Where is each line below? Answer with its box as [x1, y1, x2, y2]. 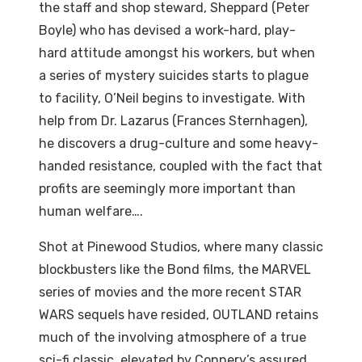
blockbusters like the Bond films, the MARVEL [39, 262, 311, 278]
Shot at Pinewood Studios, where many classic [39, 239, 323, 255]
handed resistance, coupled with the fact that [39, 158, 322, 175]
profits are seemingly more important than [39, 181, 296, 197]
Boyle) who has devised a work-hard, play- [39, 23, 296, 39]
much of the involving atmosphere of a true [39, 330, 306, 346]
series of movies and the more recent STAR [39, 284, 301, 301]
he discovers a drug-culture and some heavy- [39, 136, 318, 152]
